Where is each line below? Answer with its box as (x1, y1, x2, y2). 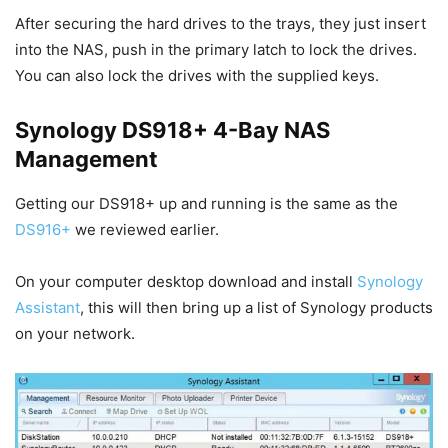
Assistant (15, 298, 80, 318)
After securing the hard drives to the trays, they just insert (15, 14, 426, 34)
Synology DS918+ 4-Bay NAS (15, 117, 330, 144)
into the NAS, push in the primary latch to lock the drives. (15, 40, 417, 60)
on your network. (15, 324, 135, 344)
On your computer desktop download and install (15, 272, 357, 292)
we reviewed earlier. (71, 220, 219, 240)
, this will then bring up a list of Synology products (80, 298, 433, 318)
